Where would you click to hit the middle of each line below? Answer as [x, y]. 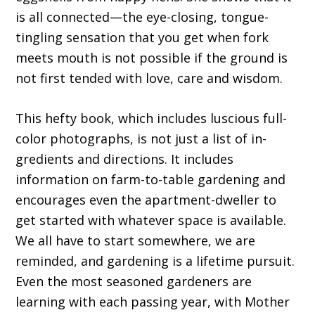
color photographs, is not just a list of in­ [141, 139]
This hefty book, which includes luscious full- [152, 118]
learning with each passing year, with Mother [153, 302]
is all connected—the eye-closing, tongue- [142, 17]
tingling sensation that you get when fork [142, 38]
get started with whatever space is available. [151, 220]
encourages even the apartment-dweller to [146, 200]
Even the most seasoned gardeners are [134, 282]
